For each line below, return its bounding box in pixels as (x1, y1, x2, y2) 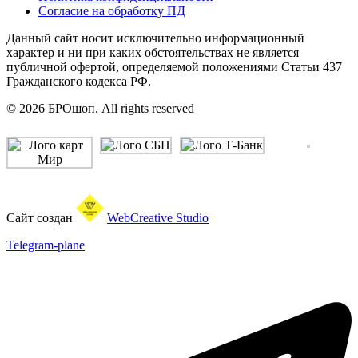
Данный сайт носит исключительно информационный (6, 31, 304, 46)
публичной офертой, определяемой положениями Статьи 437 (6, 60, 342, 74)
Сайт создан (6, 211, 76, 225)
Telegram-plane (6, 238, 85, 253)
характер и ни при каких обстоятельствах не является (6, 46, 299, 60)
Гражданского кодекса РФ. (6, 74, 151, 89)
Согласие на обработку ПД (38, 4, 185, 18)
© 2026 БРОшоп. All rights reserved (6, 101, 194, 116)
